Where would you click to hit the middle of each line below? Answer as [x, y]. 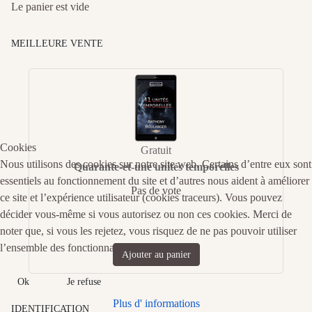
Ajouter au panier [156, 254]
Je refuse [84, 281]
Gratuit [156, 150]
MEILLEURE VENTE [57, 43]
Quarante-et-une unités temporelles [156, 166]
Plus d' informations [156, 303]
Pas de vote [156, 190]
